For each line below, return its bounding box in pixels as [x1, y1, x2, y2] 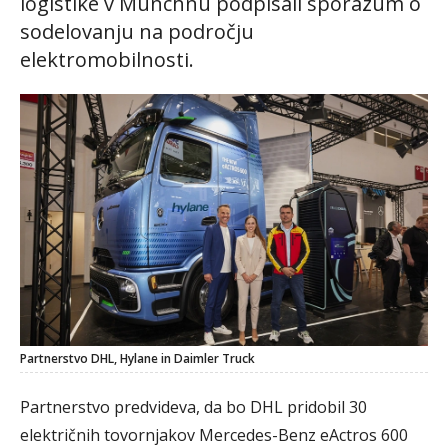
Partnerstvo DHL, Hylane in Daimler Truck [20, 349, 255, 367]
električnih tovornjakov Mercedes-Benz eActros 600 [20, 423, 408, 446]
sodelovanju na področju [20, 18, 254, 46]
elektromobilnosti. [20, 46, 194, 74]
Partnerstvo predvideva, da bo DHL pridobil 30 [20, 395, 367, 418]
